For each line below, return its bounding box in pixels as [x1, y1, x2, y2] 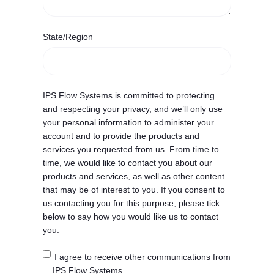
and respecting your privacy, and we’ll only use [43, 104, 223, 114]
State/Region [43, 32, 93, 42]
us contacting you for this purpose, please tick [43, 198, 220, 208]
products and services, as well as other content [43, 171, 224, 181]
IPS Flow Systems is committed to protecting [43, 91, 215, 100]
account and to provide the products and [43, 131, 199, 141]
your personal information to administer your [43, 117, 214, 127]
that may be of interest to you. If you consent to [43, 185, 225, 194]
